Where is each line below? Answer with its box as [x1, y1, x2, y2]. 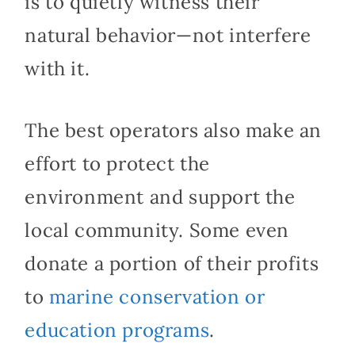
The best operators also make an [25, 117, 322, 143]
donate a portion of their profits [25, 250, 319, 276]
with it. [25, 55, 90, 81]
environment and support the [25, 184, 296, 209]
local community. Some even [25, 217, 289, 242]
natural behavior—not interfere [25, 22, 311, 48]
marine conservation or [49, 284, 265, 309]
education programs [25, 317, 210, 342]
